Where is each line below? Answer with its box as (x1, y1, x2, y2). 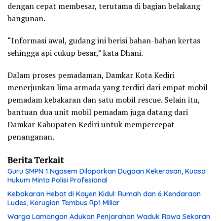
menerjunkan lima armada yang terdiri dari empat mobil (7, 81, 208, 93)
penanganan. (7, 131, 54, 142)
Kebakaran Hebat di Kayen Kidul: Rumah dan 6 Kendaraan (7, 189, 201, 198)
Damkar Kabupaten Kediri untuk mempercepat (7, 118, 175, 130)
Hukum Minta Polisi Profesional (7, 175, 108, 184)
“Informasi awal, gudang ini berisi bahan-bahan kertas (7, 35, 200, 46)
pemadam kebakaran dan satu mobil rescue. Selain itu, (7, 94, 200, 105)
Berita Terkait (7, 153, 64, 166)
